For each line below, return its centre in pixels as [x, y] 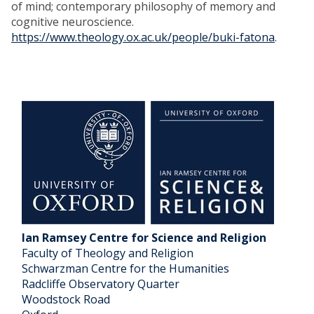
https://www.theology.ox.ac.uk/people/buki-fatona [143, 37]
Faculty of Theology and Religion [108, 253]
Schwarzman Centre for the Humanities [125, 268]
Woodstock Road [66, 299]
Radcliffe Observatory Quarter [101, 284]
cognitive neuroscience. [73, 22]
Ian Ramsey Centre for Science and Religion [145, 238]
